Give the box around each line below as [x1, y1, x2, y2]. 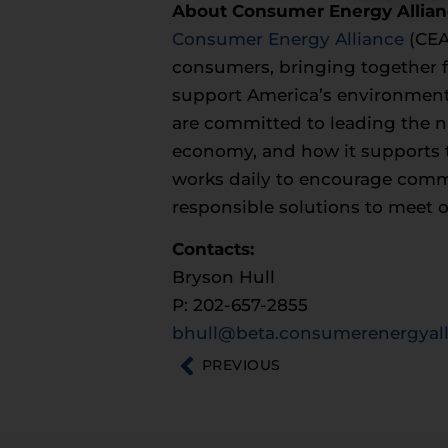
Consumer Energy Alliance [172, 28, 404, 49]
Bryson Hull [172, 267, 275, 288]
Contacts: [172, 239, 254, 260]
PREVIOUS [202, 356, 281, 375]
